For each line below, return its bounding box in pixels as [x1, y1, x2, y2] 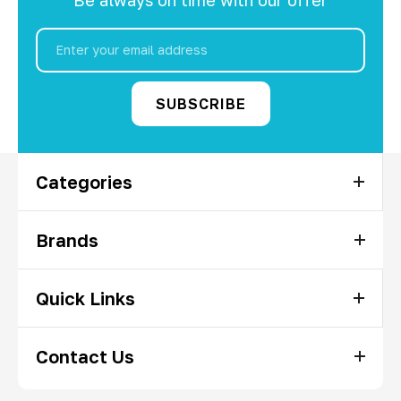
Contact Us [36, 345, 134, 367]
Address [36, 50, 97, 69]
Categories [36, 170, 132, 192]
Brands [36, 228, 98, 251]
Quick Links [36, 286, 135, 309]
